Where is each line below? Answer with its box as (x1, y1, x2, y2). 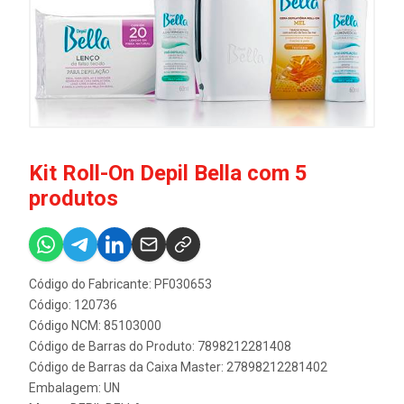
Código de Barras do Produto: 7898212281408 (29, 338, 291, 353)
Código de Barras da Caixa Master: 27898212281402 (29, 359, 327, 374)
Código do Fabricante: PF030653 (29, 276, 212, 291)
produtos (29, 185, 118, 211)
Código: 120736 (29, 297, 117, 312)
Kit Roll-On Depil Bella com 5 (29, 160, 308, 186)
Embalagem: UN (29, 380, 120, 395)
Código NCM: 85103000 (29, 317, 161, 333)
